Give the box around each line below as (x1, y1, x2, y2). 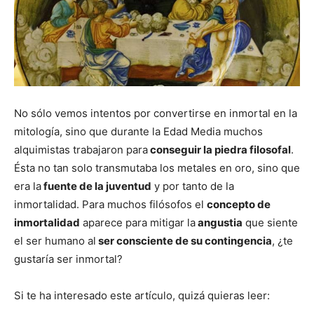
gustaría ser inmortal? (14, 252, 123, 266)
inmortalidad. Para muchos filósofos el (14, 198, 207, 212)
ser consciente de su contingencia (96, 234, 272, 248)
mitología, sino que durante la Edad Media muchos (14, 125, 263, 139)
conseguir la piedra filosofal (148, 143, 291, 157)
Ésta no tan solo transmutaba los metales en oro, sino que (14, 161, 300, 175)
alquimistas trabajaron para (14, 143, 148, 157)
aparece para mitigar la (80, 216, 196, 230)
